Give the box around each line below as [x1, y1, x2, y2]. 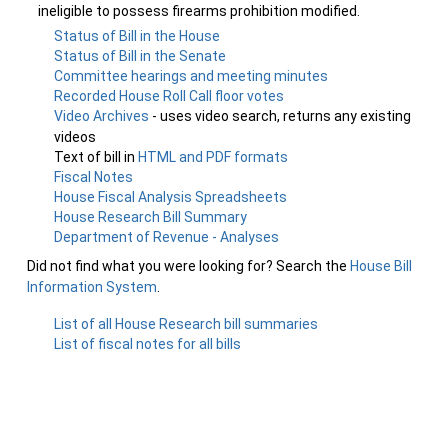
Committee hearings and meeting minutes [54, 68, 329, 84]
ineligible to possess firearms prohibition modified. [38, 3, 360, 19]
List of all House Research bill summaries [54, 316, 319, 332]
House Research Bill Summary [54, 209, 248, 225]
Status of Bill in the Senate [54, 48, 227, 64]
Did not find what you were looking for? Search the [27, 258, 350, 274]
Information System [27, 279, 157, 295]
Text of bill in [54, 149, 139, 165]
